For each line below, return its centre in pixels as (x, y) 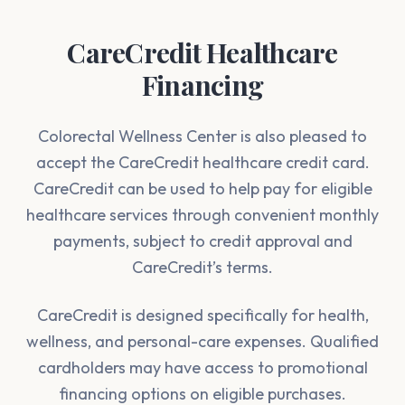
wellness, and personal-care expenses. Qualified (202, 341)
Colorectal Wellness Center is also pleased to (202, 136)
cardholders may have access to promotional (202, 367)
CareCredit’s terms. (202, 267)
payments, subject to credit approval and (202, 241)
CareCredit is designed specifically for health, (202, 315)
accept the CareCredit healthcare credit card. (202, 162)
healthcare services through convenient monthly (202, 215)
